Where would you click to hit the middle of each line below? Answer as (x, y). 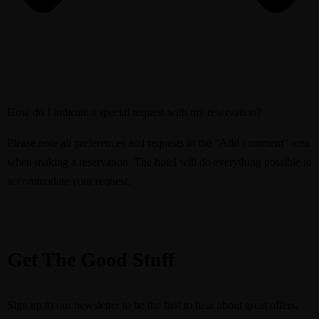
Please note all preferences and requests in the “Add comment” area (158, 142)
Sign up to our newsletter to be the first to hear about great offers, (153, 305)
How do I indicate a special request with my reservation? (134, 112)
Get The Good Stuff (91, 259)
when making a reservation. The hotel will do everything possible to (159, 162)
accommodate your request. (69, 181)
